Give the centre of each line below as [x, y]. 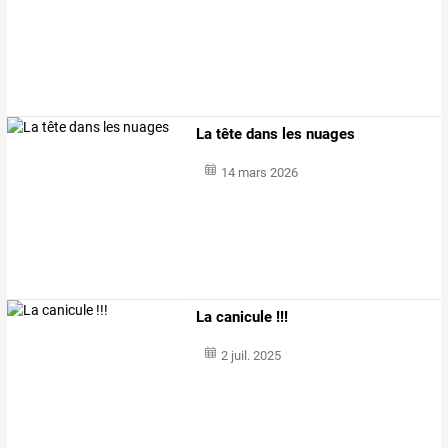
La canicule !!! [242, 317]
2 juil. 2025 [250, 356]
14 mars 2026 [259, 172]
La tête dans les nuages [276, 133]
